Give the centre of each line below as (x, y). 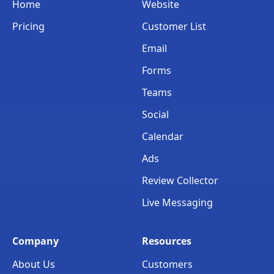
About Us (34, 264)
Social (156, 114)
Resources (167, 241)
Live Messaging (178, 202)
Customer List (174, 26)
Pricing (28, 26)
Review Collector (180, 180)
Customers (168, 264)
